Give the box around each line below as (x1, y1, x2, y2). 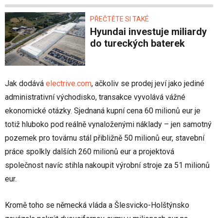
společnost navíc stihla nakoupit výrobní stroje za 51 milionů (5, 161, 210, 170)
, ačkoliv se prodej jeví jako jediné (91, 79, 204, 89)
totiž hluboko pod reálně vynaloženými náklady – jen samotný (5, 120, 212, 129)
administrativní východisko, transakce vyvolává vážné (5, 92, 185, 102)
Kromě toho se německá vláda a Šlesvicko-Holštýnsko (5, 200, 189, 210)
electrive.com (46, 79, 91, 89)
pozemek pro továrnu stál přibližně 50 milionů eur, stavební (5, 133, 204, 143)
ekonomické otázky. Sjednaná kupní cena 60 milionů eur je (5, 106, 200, 116)
